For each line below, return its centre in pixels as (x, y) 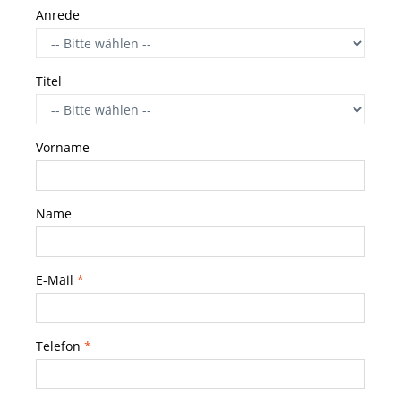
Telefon (60, 346)
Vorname (64, 147)
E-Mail (56, 280)
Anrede (60, 15)
